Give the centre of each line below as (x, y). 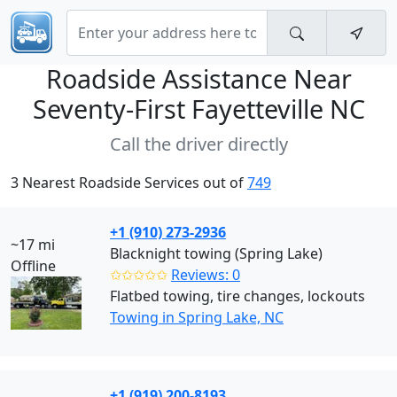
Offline (33, 266)
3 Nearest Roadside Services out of (129, 183)
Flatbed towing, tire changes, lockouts (237, 296)
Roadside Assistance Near (198, 78)
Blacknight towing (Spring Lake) (216, 253)
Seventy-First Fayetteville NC (198, 109)
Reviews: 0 (206, 275)
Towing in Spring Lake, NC (197, 317)
